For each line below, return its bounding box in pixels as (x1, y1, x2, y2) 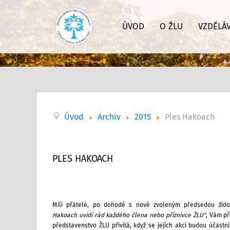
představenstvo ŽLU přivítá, (52, 222, 134, 229)
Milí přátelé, (52, 202, 93, 208)
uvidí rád (79, 212, 106, 219)
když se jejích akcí (133, 222, 189, 229)
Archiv (98, 112, 121, 121)
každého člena (106, 212, 150, 219)
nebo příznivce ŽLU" (149, 212, 206, 219)
